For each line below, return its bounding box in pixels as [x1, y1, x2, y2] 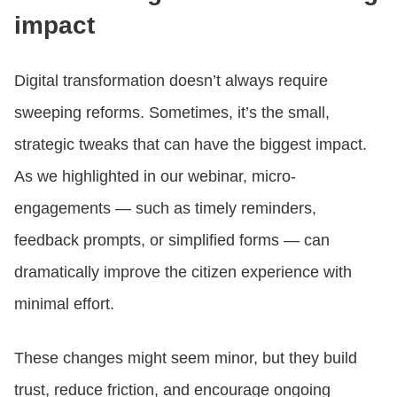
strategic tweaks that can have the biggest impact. [14, 135, 367, 153]
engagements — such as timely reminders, [14, 198, 316, 217]
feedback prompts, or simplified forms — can [14, 230, 330, 249]
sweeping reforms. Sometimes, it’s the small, [14, 103, 330, 121]
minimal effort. [14, 294, 114, 313]
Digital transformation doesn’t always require [14, 71, 328, 90]
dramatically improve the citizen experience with [14, 262, 352, 281]
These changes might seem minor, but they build [14, 348, 357, 367]
